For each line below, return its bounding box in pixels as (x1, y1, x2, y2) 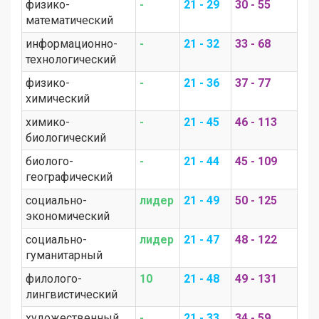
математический (26, 13, 113, 27)
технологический (26, 52, 116, 66)
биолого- (26, 154, 73, 168)
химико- (26, 115, 70, 129)
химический (26, 91, 90, 105)
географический (26, 169, 113, 184)
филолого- (26, 271, 82, 286)
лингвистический (26, 287, 117, 301)
